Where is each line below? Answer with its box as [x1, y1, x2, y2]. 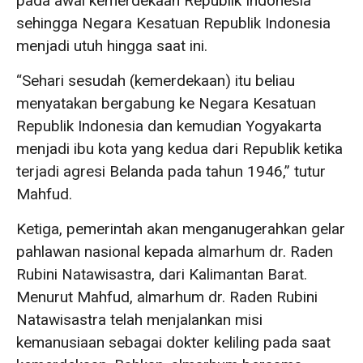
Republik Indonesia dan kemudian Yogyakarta [16, 117, 322, 135]
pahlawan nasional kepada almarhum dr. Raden [16, 242, 333, 261]
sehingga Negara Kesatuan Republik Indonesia [16, 14, 331, 32]
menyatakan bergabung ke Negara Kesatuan [16, 94, 316, 113]
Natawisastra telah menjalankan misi [16, 310, 263, 329]
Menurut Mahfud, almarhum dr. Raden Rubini [16, 288, 318, 306]
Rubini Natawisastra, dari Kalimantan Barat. [16, 265, 307, 284]
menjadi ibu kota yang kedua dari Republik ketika [16, 139, 343, 158]
